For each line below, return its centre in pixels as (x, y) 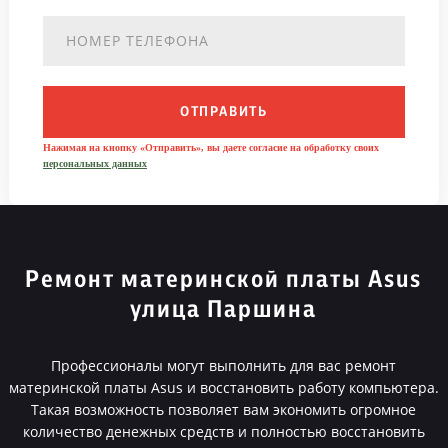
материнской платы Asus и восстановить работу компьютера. (223, 387)
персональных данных (94, 163)
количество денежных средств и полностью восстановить (223, 431)
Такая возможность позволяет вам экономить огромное (224, 409)
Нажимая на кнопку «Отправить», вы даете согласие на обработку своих (210, 147)
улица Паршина (224, 310)
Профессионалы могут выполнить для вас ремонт (224, 365)
